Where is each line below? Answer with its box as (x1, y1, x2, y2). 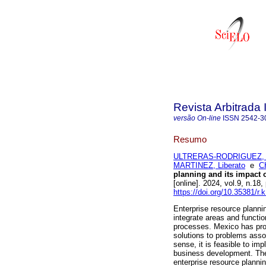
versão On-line (173, 114, 221, 122)
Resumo (173, 134, 207, 144)
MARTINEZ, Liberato (173, 161, 245, 170)
